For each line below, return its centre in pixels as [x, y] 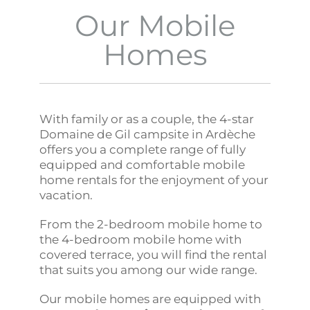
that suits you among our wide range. [149, 270]
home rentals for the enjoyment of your [154, 180]
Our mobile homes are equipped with [151, 299]
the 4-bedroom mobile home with [141, 239]
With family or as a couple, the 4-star [147, 119]
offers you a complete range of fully [143, 149]
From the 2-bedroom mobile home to [151, 224]
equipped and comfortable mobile [143, 164]
